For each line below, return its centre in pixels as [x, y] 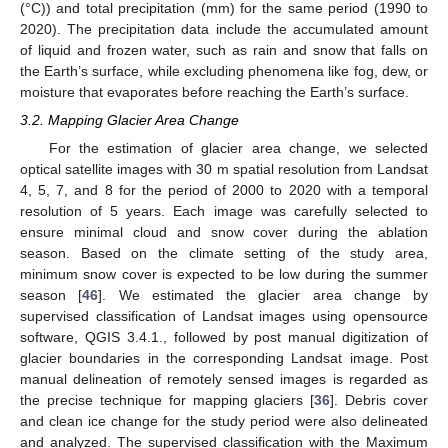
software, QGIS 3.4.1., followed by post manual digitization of [224, 337]
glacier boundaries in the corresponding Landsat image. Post [224, 358]
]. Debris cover [379, 400]
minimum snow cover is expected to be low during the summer [224, 274]
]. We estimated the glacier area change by [263, 295]
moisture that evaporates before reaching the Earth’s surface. [214, 92]
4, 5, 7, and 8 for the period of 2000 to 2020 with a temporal [224, 190]
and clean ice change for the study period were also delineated [224, 421]
